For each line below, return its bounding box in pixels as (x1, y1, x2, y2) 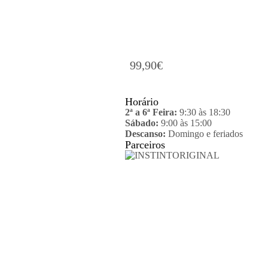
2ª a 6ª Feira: (125, 107, 179, 118)
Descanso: (125, 129, 166, 139)
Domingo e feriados (166, 129, 243, 139)
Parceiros (125, 139, 165, 151)
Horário (125, 96, 159, 108)
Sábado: (125, 118, 159, 129)
